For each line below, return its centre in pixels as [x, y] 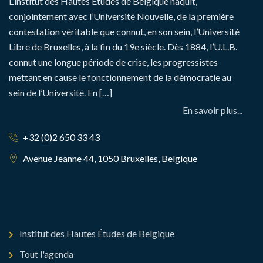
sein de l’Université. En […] [60, 92]
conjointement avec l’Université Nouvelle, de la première [121, 16]
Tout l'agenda [46, 254]
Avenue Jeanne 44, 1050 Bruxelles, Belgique [109, 158]
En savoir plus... [215, 110]
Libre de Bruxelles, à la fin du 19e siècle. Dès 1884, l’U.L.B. [123, 47]
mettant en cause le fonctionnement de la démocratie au [120, 77]
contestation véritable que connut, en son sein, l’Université [124, 31]
